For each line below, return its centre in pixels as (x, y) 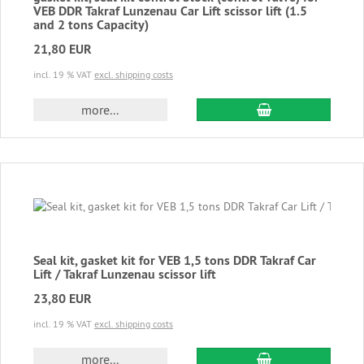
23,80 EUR (63, 299)
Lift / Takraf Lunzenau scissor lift (125, 275)
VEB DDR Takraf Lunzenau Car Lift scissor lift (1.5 (170, 11)
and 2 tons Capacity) (91, 25)
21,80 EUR (63, 50)
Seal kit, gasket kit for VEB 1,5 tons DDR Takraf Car (175, 261)
